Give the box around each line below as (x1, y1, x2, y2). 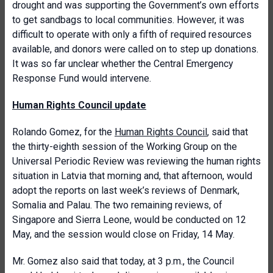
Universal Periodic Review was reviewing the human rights (12, 155, 261, 167)
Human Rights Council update (12, 99, 146, 111)
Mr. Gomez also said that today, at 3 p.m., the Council (12, 255, 234, 267)
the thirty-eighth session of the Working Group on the (12, 141, 237, 152)
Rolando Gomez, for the (12, 126, 115, 138)
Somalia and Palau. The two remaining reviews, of (12, 199, 222, 211)
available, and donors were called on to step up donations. (12, 43, 258, 55)
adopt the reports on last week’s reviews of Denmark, (12, 185, 239, 196)
